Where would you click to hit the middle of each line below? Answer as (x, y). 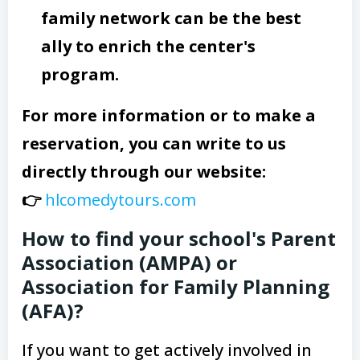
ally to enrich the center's (148, 46)
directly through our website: (144, 171)
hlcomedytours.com (121, 199)
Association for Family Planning (176, 286)
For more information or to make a (169, 115)
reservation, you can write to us (154, 143)
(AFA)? (53, 310)
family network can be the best (171, 18)
